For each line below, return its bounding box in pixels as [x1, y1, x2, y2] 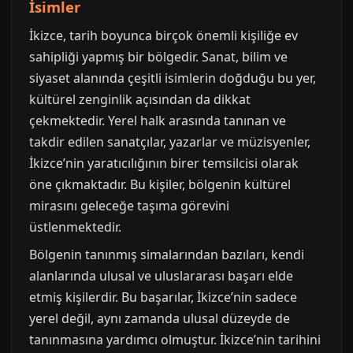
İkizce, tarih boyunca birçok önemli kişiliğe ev [29, 27, 298, 45]
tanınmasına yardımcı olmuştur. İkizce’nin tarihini [29, 331, 321, 349]
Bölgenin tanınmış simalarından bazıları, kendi [29, 246, 304, 264]
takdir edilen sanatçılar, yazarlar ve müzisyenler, [29, 133, 310, 151]
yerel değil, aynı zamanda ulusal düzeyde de [29, 310, 290, 328]
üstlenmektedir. [29, 218, 121, 236]
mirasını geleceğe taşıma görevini [29, 197, 229, 215]
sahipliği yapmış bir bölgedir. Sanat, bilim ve [29, 48, 288, 66]
